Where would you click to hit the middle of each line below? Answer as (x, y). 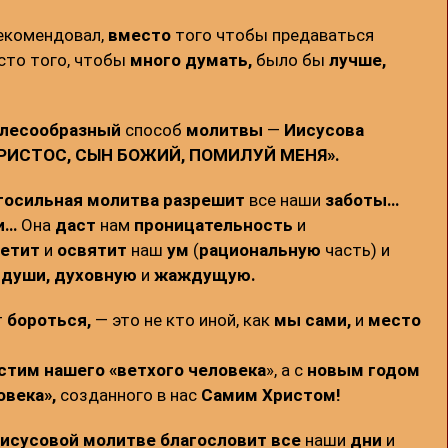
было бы (290, 60)
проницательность (213, 225)
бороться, (48, 320)
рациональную (259, 250)
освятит (91, 250)
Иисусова (321, 130)
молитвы (224, 130)
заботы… (361, 200)
